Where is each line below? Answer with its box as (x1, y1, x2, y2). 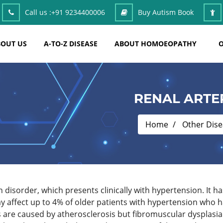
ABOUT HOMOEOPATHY (114, 39, 197, 48)
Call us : (25, 7, 51, 17)
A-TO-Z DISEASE (44, 39, 98, 48)
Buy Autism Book (138, 7, 194, 17)
